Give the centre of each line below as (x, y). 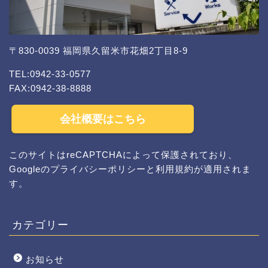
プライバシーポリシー (98, 169)
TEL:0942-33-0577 (50, 74)
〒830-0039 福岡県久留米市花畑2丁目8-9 (98, 50)
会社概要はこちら (103, 119)
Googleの (30, 169)
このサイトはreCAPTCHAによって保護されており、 (123, 155)
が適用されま (223, 169)
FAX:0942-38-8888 (50, 88)
